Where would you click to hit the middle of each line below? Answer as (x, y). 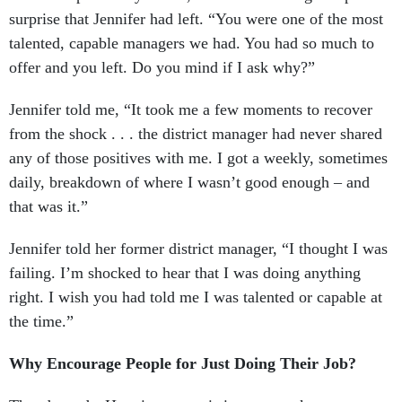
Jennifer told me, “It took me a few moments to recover (191, 109)
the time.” (41, 321)
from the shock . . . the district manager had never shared (196, 134)
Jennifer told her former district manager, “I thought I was (198, 249)
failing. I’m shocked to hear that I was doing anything (185, 273)
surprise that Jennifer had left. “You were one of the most (196, 19)
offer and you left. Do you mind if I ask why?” (162, 67)
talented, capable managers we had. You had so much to (192, 43)
